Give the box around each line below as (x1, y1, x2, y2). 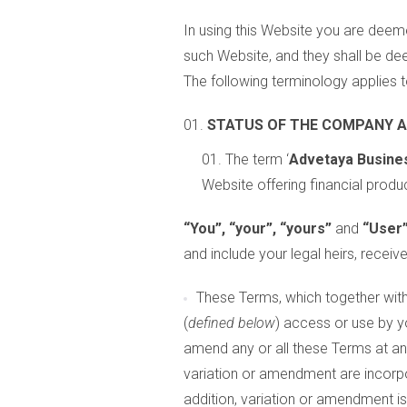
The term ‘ (225, 151, 289, 168)
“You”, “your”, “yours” (184, 220, 332, 237)
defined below (188, 314, 275, 332)
